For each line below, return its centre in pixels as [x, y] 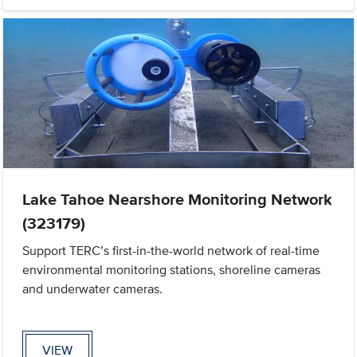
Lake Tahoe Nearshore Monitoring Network [178, 199]
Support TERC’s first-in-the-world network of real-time [171, 250]
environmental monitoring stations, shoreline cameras [172, 269]
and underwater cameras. [93, 288]
